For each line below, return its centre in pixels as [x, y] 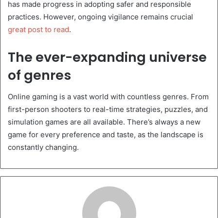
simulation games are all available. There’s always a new [104, 122]
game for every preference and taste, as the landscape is [106, 135]
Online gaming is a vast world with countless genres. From [108, 97]
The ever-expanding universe [107, 57]
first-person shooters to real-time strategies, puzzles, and [108, 109]
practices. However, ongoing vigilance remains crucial [100, 17]
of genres [39, 75]
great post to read [38, 29]
